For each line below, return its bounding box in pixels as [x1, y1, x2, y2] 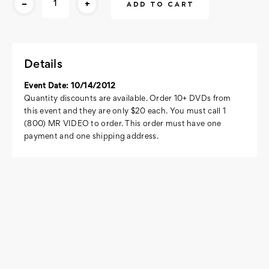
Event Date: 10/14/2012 [24, 82, 116, 90]
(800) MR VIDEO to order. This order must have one [24, 120, 222, 128]
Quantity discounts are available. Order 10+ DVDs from [24, 95, 231, 103]
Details [24, 59, 62, 71]
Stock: [12, 4, 37, 12]
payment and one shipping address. [24, 133, 159, 141]
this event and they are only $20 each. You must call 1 [24, 107, 226, 115]
